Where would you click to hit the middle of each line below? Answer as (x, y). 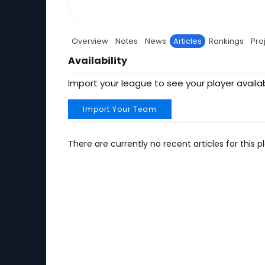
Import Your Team (120, 109)
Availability (98, 61)
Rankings (226, 41)
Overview (90, 41)
